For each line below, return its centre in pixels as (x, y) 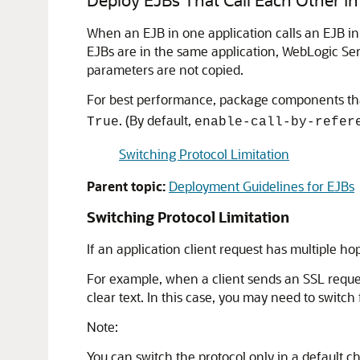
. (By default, (157, 120)
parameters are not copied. (165, 70)
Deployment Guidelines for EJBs (262, 186)
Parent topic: (126, 186)
